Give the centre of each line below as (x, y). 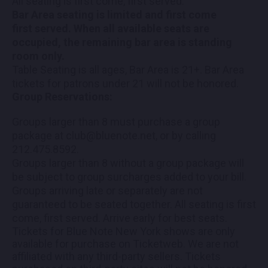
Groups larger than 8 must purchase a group (116, 121)
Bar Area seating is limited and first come (114, 14)
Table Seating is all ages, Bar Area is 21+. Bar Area (128, 69)
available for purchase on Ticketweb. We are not (125, 243)
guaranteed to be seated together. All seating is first (134, 204)
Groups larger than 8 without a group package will (128, 163)
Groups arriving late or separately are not (107, 190)
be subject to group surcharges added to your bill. (130, 176)
